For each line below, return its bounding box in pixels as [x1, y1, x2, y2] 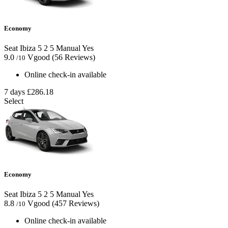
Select [4, 97, 23, 106]
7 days [4, 88, 25, 97]
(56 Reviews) [52, 53, 95, 62]
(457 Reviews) [52, 199, 99, 208]
